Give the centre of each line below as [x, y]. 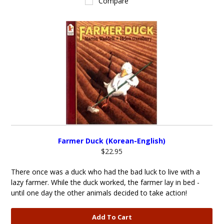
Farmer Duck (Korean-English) [112, 141]
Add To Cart [112, 217]
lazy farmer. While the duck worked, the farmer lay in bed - [105, 182]
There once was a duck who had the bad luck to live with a [106, 172]
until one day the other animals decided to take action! [99, 193]
